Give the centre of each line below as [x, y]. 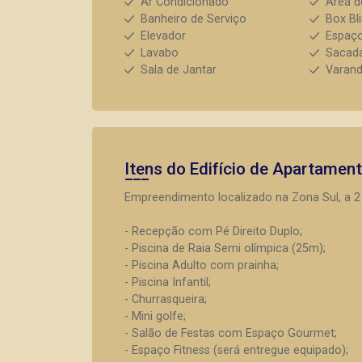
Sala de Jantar [179, 70]
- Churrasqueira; [166, 299]
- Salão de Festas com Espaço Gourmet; [231, 333]
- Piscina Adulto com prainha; [202, 265]
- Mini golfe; [155, 316]
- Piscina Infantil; [168, 282]
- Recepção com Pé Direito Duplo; [213, 232]
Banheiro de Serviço [194, 19]
